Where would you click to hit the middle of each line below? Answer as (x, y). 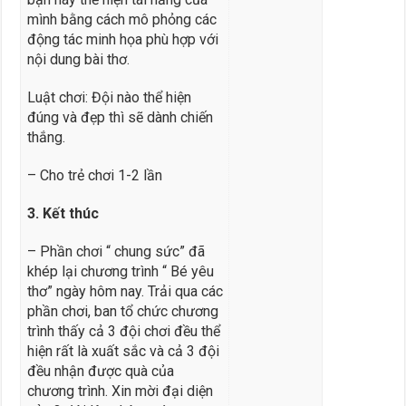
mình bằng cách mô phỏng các (121, 19)
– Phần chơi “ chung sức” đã (116, 251)
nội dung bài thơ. (78, 59)
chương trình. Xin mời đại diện (120, 391)
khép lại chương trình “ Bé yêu (120, 271)
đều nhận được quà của (100, 371)
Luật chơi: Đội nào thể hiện (109, 97)
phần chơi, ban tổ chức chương (122, 311)
